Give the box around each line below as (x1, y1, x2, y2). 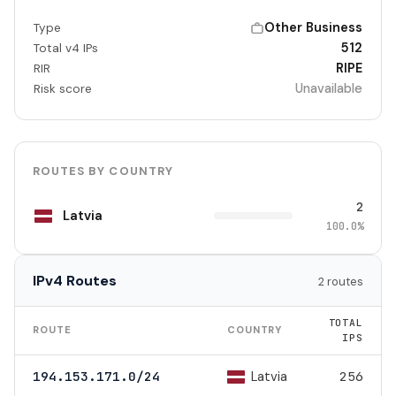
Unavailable (295, 80, 363, 97)
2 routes (318, 274, 363, 290)
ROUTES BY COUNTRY (33, 164, 173, 179)
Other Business (264, 19, 363, 36)
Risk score (33, 81, 92, 97)
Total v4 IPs (33, 41, 98, 57)
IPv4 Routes (33, 271, 117, 291)
